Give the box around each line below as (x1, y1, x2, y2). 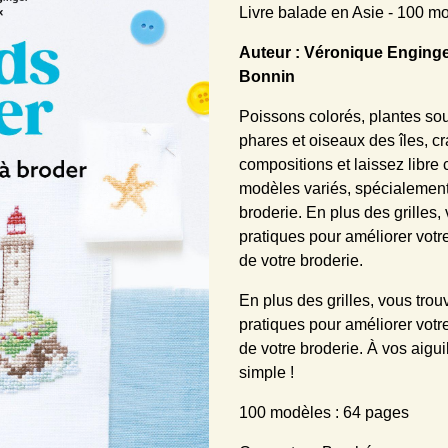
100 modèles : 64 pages (239, 404, 409, 421)
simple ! (239, 364, 294, 381)
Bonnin (239, 68, 295, 85)
